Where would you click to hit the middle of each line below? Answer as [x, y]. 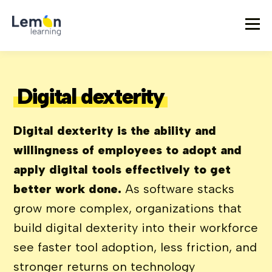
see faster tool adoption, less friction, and [135, 247]
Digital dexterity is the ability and [115, 131]
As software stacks [178, 189]
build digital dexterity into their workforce [136, 228]
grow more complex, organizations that [128, 208]
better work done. [68, 189]
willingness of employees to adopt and [128, 150]
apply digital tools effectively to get [122, 169]
